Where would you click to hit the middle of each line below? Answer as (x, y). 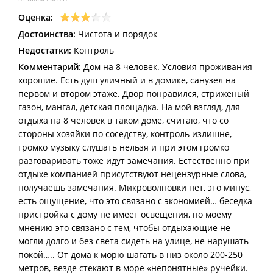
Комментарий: (50, 66)
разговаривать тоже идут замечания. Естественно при (134, 160)
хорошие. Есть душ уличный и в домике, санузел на (127, 80)
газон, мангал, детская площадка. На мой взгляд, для (129, 107)
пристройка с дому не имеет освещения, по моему (125, 214)
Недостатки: (45, 50)
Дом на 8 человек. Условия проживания (167, 66)
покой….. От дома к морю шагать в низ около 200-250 (130, 254)
